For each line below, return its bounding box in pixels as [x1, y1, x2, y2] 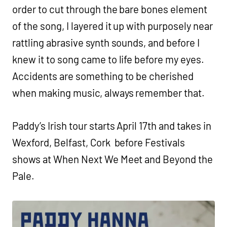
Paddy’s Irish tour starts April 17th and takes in [12, 120, 212, 132]
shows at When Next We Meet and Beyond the [12, 153, 213, 166]
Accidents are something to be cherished [12, 70, 194, 83]
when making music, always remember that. [12, 87, 207, 99]
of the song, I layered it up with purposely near [12, 20, 213, 32]
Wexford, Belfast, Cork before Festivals [12, 136, 185, 149]
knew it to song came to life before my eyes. [12, 53, 205, 66]
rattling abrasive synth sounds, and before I [12, 36, 200, 49]
